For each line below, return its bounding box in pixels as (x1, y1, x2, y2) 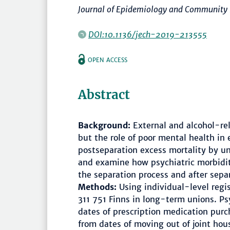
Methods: (78, 182, 117, 193)
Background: (78, 120, 130, 131)
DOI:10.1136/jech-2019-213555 (88, 29, 207, 40)
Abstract (78, 87, 130, 103)
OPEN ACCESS (88, 56, 127, 64)
